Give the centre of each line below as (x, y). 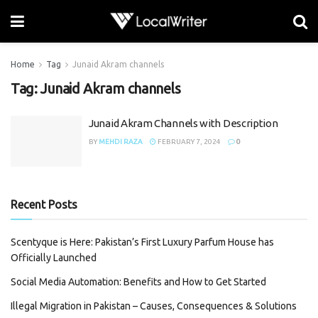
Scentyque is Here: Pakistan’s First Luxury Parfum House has (142, 242)
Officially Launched (54, 257)
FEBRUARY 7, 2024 (188, 142)
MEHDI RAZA (121, 142)
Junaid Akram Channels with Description (183, 123)
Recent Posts (44, 204)
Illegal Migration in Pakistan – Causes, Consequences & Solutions (154, 306)
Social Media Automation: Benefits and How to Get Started (138, 281)
